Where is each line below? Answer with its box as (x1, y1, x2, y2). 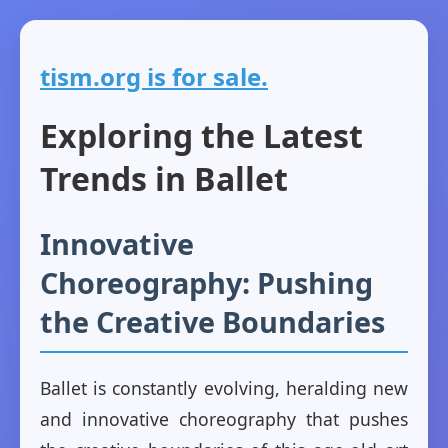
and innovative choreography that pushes (40, 407, 408, 432)
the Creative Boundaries (40, 302, 385, 342)
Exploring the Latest (40, 114, 363, 158)
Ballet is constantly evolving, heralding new (40, 376, 408, 401)
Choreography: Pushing (40, 263, 373, 303)
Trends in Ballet (40, 157, 288, 201)
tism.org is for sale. (40, 59, 268, 93)
